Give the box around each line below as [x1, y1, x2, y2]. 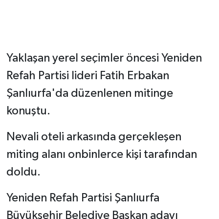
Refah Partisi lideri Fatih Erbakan [6, 70, 169, 82]
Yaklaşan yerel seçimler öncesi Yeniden [6, 52, 202, 65]
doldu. [6, 166, 41, 178]
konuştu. [6, 105, 50, 117]
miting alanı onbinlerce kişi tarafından [6, 149, 197, 161]
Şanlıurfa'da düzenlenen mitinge [6, 88, 173, 100]
